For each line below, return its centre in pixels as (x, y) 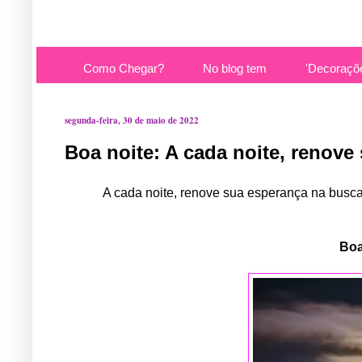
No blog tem (235, 68)
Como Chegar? (124, 68)
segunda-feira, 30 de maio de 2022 (132, 120)
